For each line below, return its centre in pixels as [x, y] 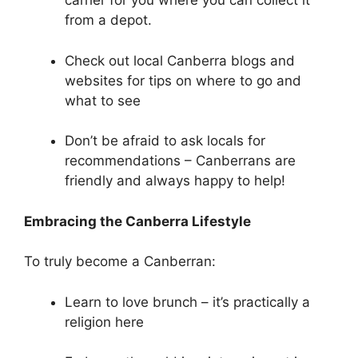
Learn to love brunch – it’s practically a [187, 302]
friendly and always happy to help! [177, 181]
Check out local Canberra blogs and [180, 60]
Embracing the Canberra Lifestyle [137, 221]
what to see [103, 100]
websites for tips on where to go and [183, 80]
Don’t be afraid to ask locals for [165, 141]
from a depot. [108, 20]
